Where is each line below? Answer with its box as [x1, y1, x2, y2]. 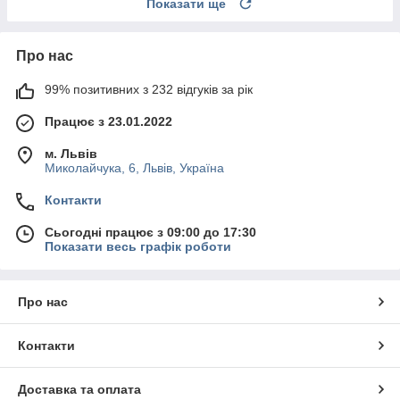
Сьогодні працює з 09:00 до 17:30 [45, 224, 256, 239]
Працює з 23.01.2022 [45, 113, 172, 129]
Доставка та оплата [18, 381, 141, 396]
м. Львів [45, 146, 97, 161]
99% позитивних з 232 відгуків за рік [45, 81, 253, 96]
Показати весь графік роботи [45, 238, 231, 254]
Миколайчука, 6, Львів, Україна [45, 160, 224, 175]
